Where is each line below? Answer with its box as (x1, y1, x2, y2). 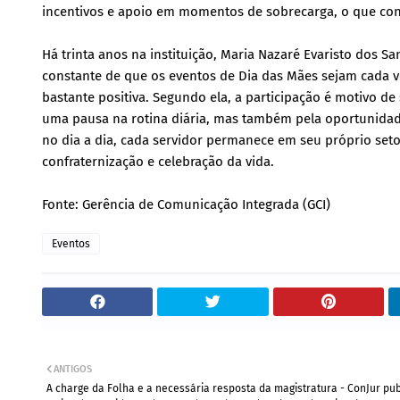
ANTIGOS (54, 363, 92, 375)
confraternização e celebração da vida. (42, 154, 274, 170)
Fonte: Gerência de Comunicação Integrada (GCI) (42, 196, 330, 212)
